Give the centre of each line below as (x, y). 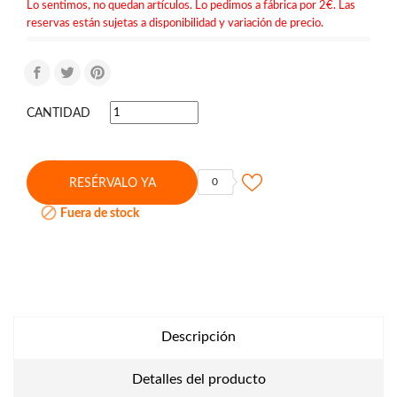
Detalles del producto (198, 380)
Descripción (198, 337)
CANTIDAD (58, 113)
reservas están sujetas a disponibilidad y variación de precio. (175, 23)
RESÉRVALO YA (112, 183)
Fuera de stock (98, 213)
